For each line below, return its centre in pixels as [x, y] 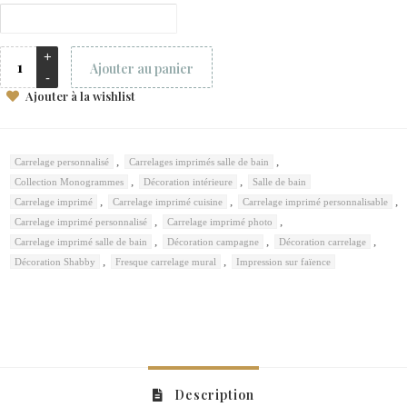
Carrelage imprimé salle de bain [81, 241]
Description [213, 394]
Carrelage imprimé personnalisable [315, 201]
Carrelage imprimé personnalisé [81, 221]
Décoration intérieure [188, 181]
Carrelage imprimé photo [220, 221]
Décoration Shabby [55, 261]
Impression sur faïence [283, 261]
